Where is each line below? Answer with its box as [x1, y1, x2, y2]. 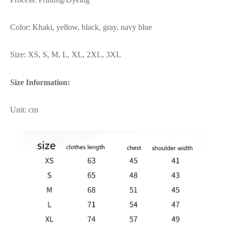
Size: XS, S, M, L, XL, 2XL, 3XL [10, 50, 121, 59]
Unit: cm [10, 105, 38, 115]
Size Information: [10, 78, 70, 87]
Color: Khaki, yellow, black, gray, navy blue [10, 23, 152, 32]
